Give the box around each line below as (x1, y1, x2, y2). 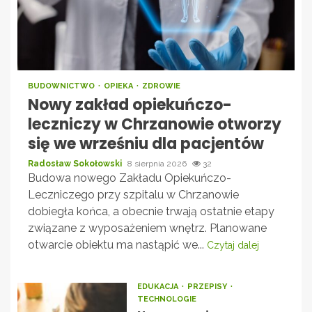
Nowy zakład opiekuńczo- (28, 93, 232, 116)
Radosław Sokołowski (28, 158, 124, 169)
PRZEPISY (187, 281, 229, 291)
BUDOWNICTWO (28, 81, 97, 91)
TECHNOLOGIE (136, 294, 196, 304)
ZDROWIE (142, 81, 180, 91)
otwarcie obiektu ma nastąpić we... (28, 237, 207, 251)
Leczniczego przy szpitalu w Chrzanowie (28, 187, 239, 201)
